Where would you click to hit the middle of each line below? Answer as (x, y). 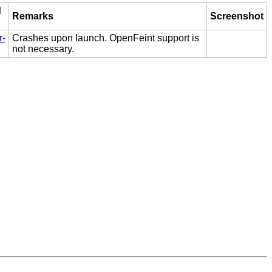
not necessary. (43, 49)
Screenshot (236, 16)
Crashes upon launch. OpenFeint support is (105, 38)
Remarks (32, 16)
